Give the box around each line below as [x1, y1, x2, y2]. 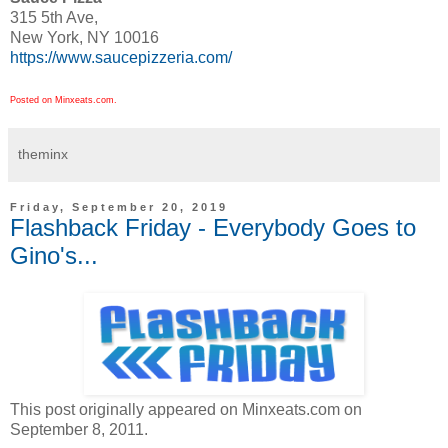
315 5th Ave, [10, 8, 98, 26]
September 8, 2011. [10, 421, 148, 439]
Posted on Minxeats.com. [10, 94, 117, 105]
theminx [18, 145, 68, 162]
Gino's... [10, 241, 98, 269]
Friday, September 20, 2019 [10, 201, 228, 214]
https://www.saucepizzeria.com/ [10, 48, 232, 66]
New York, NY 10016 [10, 28, 159, 46]
